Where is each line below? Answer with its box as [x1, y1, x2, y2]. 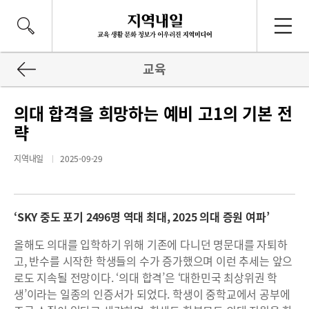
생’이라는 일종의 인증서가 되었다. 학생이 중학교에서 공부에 [14, 286, 290, 302]
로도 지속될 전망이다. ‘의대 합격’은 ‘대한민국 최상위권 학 [14, 269, 278, 286]
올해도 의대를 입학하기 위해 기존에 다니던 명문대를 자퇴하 [14, 236, 288, 252]
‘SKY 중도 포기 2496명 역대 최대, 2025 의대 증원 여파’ [14, 208, 272, 225]
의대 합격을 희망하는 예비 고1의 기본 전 [14, 101, 292, 126]
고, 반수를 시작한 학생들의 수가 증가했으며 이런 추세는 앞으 [14, 252, 293, 269]
